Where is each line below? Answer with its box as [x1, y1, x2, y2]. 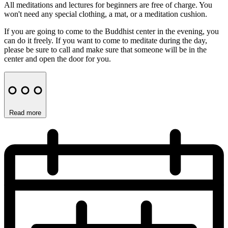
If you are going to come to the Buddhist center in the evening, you [4, 26, 219, 36]
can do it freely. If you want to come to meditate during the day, [4, 36, 207, 45]
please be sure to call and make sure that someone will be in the [4, 45, 207, 54]
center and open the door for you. [4, 54, 111, 63]
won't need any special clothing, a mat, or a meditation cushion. [4, 9, 207, 18]
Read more [9, 108, 41, 117]
